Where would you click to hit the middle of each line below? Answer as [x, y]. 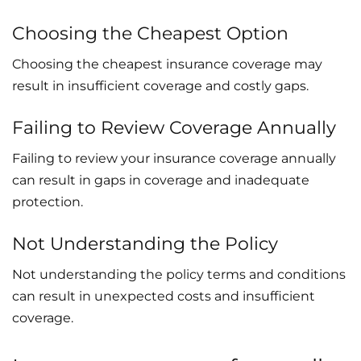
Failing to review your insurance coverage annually [174, 158]
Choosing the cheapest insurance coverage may [167, 64]
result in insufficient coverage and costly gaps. [160, 85]
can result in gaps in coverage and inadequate [161, 180]
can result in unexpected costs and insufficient [164, 296]
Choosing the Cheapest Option [150, 33]
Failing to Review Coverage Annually [174, 127]
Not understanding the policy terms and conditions [179, 274]
